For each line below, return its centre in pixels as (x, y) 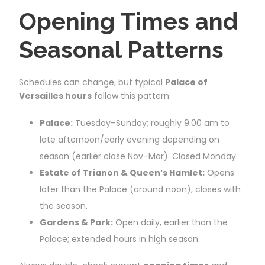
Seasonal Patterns (121, 49)
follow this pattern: (131, 96)
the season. (64, 206)
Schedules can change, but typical (92, 82)
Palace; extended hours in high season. (120, 239)
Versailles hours (55, 96)
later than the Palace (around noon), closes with (140, 189)
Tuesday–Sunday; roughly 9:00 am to (151, 123)
